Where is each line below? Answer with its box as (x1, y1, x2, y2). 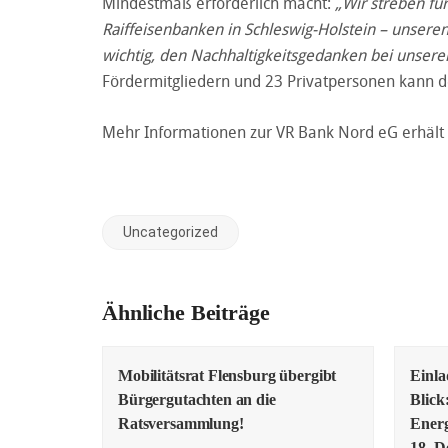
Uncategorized (123, 223, 218, 240)
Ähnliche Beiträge (102, 299, 270, 325)
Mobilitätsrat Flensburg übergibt (118, 366, 337, 384)
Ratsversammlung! (118, 414, 244, 432)
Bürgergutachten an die (118, 390, 276, 408)
